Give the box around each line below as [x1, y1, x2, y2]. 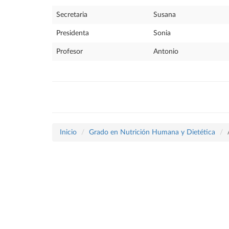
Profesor [56, 48, 83, 55]
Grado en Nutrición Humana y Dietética [89, 129, 215, 136]
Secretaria [56, 11, 87, 18]
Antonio [153, 48, 178, 55]
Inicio [60, 129, 77, 136]
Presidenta [56, 30, 89, 37]
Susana [153, 11, 176, 18]
